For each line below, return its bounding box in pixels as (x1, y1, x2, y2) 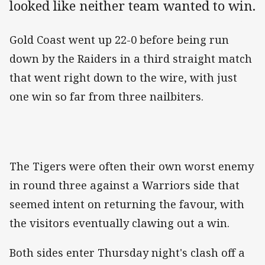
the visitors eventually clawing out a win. (9, 216, 230, 231)
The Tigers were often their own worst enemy (9, 159, 254, 174)
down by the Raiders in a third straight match (9, 51, 252, 66)
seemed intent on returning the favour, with (9, 197, 244, 212)
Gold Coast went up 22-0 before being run (9, 33, 229, 47)
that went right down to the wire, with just (9, 70, 237, 85)
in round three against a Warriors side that (9, 178, 240, 193)
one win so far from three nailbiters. (9, 89, 203, 104)
